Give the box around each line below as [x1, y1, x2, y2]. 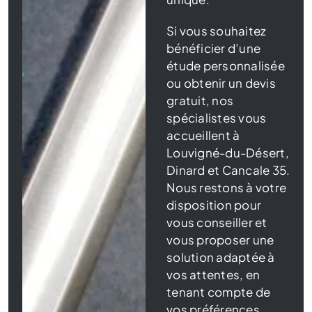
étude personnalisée [166, 58, 285, 74]
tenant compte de [166, 284, 271, 300]
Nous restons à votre [166, 180, 287, 196]
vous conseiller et [166, 214, 267, 231]
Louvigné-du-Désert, [166, 145, 289, 161]
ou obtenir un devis [166, 75, 276, 91]
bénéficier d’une [166, 40, 261, 56]
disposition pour [166, 197, 262, 213]
